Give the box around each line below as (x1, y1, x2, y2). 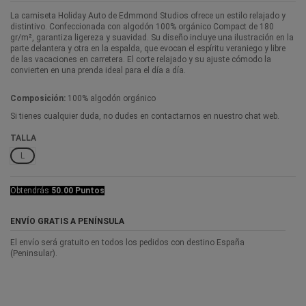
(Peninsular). (10, 249, 57, 259)
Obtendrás (10, 185, 51, 195)
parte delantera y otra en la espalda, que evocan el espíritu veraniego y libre (10, 43, 286, 53)
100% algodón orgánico (66, 94, 156, 104)
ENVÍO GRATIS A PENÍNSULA (10, 216, 124, 226)
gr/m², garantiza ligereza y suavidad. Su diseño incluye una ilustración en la (10, 32, 294, 42)
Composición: (10, 94, 66, 104)
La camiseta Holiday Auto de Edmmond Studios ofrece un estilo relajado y (10, 10, 286, 20)
